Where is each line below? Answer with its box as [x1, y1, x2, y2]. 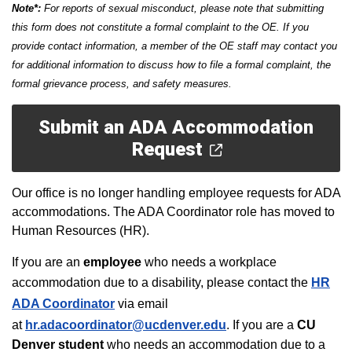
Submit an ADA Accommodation [38, 116, 313, 138]
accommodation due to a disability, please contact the [12, 276, 311, 289]
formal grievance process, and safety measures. [12, 78, 232, 90]
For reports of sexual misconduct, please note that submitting [44, 2, 324, 14]
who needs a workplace [141, 255, 277, 269]
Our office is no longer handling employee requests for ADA [12, 186, 340, 200]
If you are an [12, 255, 83, 269]
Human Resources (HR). [12, 224, 149, 237]
